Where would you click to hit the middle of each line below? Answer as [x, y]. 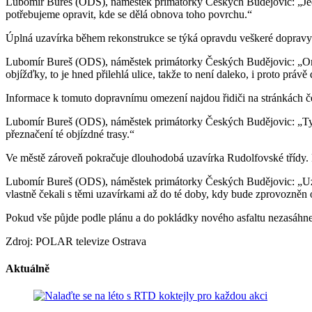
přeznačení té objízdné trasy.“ [70, 134]
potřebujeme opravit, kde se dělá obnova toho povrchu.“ [129, 14]
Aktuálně [28, 269]
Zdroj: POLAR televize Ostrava [76, 241]
